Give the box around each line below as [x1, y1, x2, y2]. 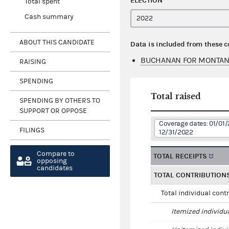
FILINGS [19, 126, 44, 134]
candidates [37, 164, 73, 173]
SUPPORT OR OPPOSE [19, 106, 87, 115]
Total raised [151, 91, 201, 102]
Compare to [37, 150, 75, 158]
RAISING [19, 57, 46, 66]
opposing [37, 157, 67, 166]
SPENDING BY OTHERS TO [19, 96, 100, 105]
